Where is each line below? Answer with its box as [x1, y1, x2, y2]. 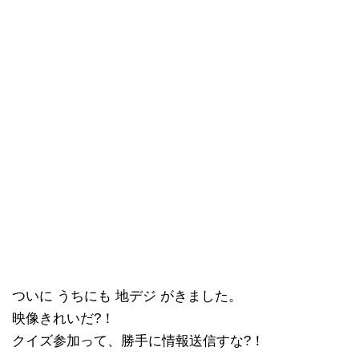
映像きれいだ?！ [12, 311, 115, 326]
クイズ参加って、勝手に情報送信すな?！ [12, 333, 264, 349]
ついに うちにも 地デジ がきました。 [12, 288, 242, 304]
